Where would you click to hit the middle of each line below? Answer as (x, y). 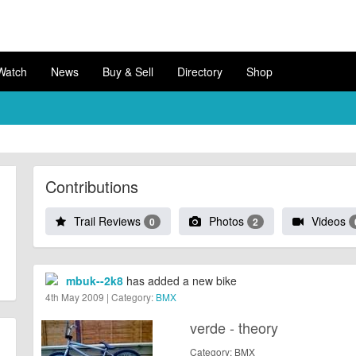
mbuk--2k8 (94, 281)
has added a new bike (180, 281)
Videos (330, 221)
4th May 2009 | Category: (100, 297)
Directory (200, 72)
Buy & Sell (128, 72)
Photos (228, 221)
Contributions (91, 186)
